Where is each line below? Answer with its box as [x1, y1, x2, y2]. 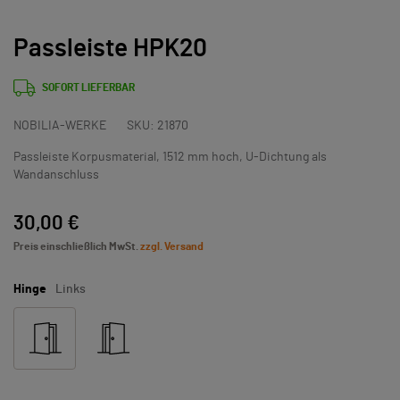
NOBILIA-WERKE [13, 120, 106, 132]
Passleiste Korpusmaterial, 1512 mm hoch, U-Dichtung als [13, 151, 327, 163]
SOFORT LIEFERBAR [41, 82, 135, 93]
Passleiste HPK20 [13, 37, 207, 62]
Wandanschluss [13, 169, 99, 181]
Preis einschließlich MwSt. [13, 241, 140, 252]
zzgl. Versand [140, 241, 204, 252]
